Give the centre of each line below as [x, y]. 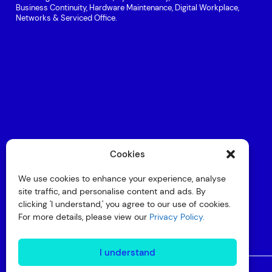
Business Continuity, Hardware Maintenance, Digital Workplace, [127, 8]
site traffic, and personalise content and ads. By [112, 191]
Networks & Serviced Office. [66, 18]
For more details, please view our [84, 217]
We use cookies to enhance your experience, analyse [122, 178]
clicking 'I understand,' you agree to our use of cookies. [124, 204]
